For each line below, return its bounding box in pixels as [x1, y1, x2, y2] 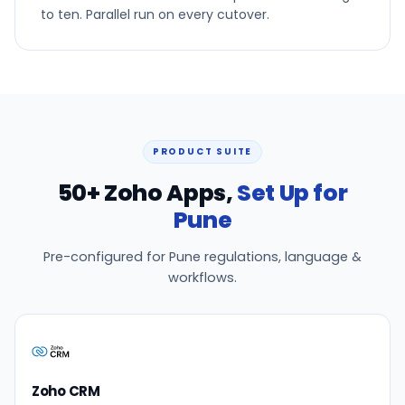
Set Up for [237, 177, 348, 209]
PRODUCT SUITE [152, 145, 253, 158]
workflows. [168, 268, 237, 287]
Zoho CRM [32, 381, 100, 400]
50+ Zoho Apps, [57, 177, 238, 209]
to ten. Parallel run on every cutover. [41, 5, 269, 24]
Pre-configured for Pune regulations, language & [43, 248, 362, 266]
